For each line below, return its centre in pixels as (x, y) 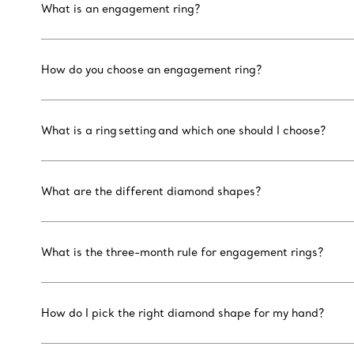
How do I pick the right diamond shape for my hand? (183, 313)
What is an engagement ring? (121, 9)
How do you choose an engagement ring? (152, 70)
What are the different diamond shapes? (152, 192)
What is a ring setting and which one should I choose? (184, 131)
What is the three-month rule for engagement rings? (183, 252)
